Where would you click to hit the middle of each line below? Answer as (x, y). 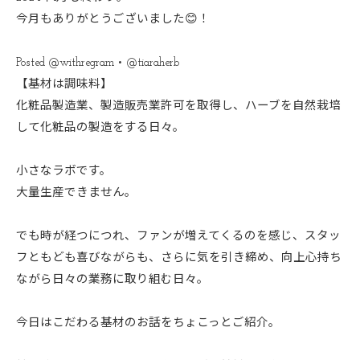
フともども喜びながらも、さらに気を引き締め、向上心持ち (179, 258)
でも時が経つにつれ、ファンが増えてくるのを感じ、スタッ (178, 237)
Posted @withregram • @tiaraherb (98, 63)
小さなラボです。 (64, 172)
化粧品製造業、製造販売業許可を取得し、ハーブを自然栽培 (178, 106)
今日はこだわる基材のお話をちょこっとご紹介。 (148, 323)
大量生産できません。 (76, 193)
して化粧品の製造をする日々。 (100, 128)
